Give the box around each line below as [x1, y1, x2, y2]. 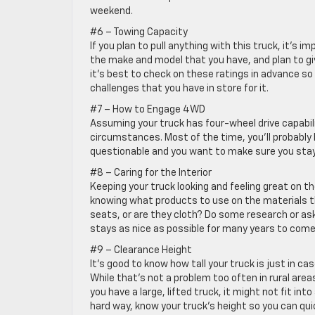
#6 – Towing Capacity [90, 27, 188, 37]
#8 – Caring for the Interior [90, 168, 212, 178]
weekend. [90, 6, 133, 16]
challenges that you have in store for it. [90, 84, 269, 94]
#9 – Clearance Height [90, 245, 192, 255]
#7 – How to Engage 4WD [90, 105, 205, 115]
